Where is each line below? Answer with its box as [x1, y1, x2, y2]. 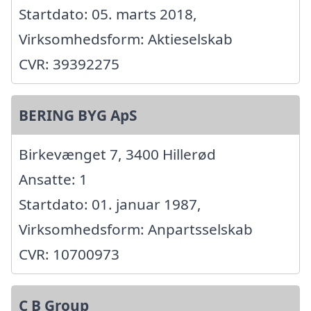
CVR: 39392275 [19, 53, 119, 74]
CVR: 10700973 [19, 244, 119, 264]
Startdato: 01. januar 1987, [19, 194, 201, 214]
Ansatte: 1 [19, 169, 87, 189]
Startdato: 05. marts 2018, [19, 3, 197, 24]
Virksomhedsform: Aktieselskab [19, 28, 233, 49]
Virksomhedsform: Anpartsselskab [19, 219, 253, 239]
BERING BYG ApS [19, 105, 137, 125]
